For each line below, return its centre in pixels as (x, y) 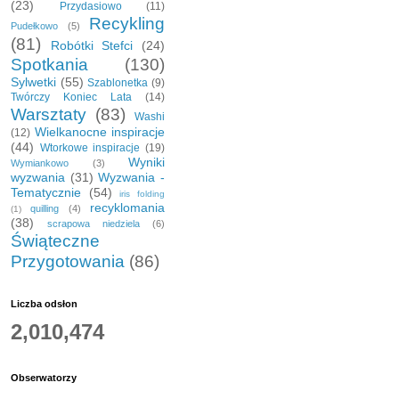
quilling (45, 209)
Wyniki (147, 163)
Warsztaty (49, 115)
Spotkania (49, 65)
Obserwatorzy (44, 378)
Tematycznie (46, 193)
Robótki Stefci (92, 46)
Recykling (127, 24)
